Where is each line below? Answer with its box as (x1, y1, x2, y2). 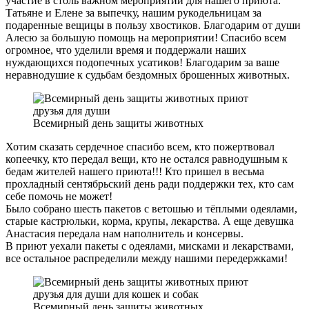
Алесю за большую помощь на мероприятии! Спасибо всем (6, 31, 286, 43)
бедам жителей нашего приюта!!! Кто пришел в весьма (6, 165, 264, 177)
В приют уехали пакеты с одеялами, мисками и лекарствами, (6, 239, 294, 252)
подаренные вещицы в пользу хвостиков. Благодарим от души (6, 19, 301, 31)
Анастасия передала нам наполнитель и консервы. (6, 227, 243, 239)
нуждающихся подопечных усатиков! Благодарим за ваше (6, 56, 279, 68)
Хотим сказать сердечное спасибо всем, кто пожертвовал (6, 140, 275, 152)
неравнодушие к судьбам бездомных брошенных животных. (6, 68, 290, 81)
